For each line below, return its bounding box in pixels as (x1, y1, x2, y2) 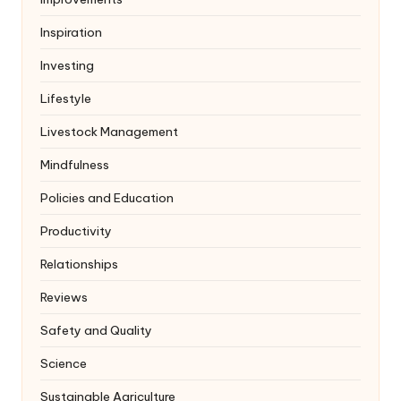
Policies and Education (40, 189, 174, 206)
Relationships (40, 255, 118, 272)
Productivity (40, 222, 112, 239)
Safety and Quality (40, 321, 152, 338)
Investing (40, 56, 94, 73)
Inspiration (40, 23, 102, 40)
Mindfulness (40, 156, 109, 173)
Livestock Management (40, 123, 178, 140)
